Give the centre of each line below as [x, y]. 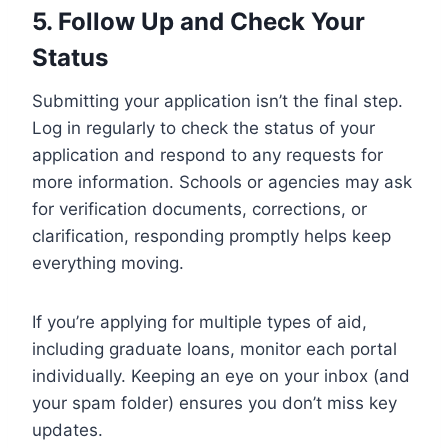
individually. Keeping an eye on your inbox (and [221, 375]
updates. [67, 429]
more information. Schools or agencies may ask [222, 181]
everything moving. [108, 262]
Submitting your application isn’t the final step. [217, 100]
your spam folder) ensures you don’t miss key [214, 402]
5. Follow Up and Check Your [198, 21]
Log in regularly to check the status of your [203, 127]
